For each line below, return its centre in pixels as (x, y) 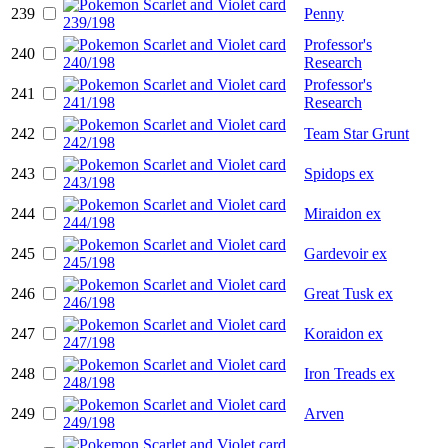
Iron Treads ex (349, 373)
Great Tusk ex (348, 293)
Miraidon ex (342, 213)
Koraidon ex (343, 333)
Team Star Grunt (356, 133)
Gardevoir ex (345, 253)
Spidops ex (339, 173)
